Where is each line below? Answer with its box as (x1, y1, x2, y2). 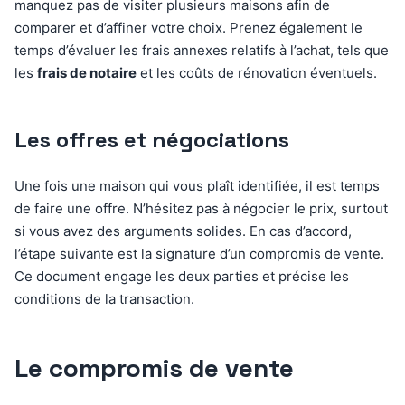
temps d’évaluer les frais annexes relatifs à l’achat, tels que (14, 41, 389, 59)
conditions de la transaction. (14, 289, 194, 307)
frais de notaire (37, 63, 137, 81)
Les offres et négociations (14, 125, 289, 154)
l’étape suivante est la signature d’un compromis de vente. (14, 244, 384, 262)
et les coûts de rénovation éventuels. (137, 63, 377, 81)
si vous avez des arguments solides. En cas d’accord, (14, 221, 352, 240)
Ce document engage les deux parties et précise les (14, 267, 349, 285)
